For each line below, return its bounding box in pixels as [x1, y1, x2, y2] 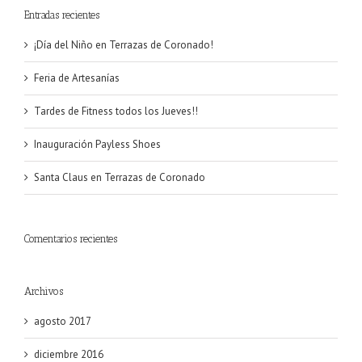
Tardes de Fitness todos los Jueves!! [34, 104, 198, 119]
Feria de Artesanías [34, 71, 120, 86]
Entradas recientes [24, 8, 99, 21]
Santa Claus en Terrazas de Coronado [34, 170, 205, 185]
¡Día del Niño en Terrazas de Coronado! [34, 38, 213, 53]
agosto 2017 [34, 314, 91, 329]
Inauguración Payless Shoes [34, 137, 161, 152]
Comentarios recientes [24, 233, 117, 246]
